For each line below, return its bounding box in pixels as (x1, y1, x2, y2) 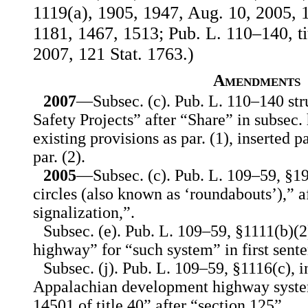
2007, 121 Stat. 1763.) (33, 44, 194, 65)
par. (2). (33, 148, 85, 166)
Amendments (212, 71, 300, 90)
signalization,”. (33, 203, 135, 222)
